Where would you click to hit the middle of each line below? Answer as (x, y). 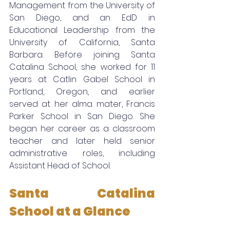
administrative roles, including (82, 154)
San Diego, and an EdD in (82, 18)
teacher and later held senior (82, 141)
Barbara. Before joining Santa (82, 55)
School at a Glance (70, 212)
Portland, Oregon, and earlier (82, 92)
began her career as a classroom (82, 129)
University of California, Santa (82, 43)
